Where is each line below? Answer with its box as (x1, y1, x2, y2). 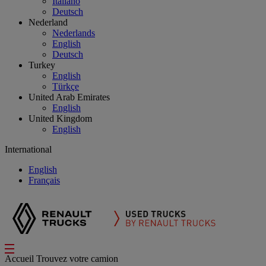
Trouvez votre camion (36, 254, 118, 264)
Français (28, 175, 60, 185)
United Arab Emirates (28, 92, 110, 102)
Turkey (28, 60, 55, 70)
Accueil (5, 254, 36, 264)
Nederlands (52, 28, 95, 38)
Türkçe (52, 81, 79, 91)
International (5, 144, 54, 154)
